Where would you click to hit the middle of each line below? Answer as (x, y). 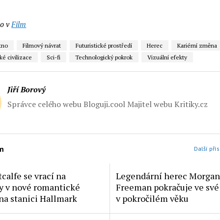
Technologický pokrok (104, 57)
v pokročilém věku (152, 198)
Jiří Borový (27, 89)
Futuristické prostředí (104, 45)
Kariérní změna (197, 45)
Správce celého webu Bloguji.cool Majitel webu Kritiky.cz (108, 104)
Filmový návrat (42, 45)
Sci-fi (54, 57)
